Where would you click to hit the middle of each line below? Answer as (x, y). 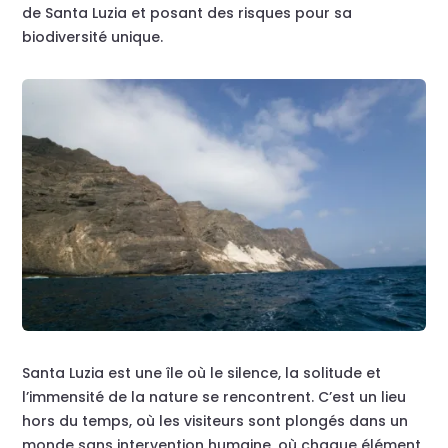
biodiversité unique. (93, 37)
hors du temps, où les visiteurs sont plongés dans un (215, 421)
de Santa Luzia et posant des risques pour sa (187, 13)
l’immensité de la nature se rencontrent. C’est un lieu (214, 397)
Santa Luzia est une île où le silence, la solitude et (202, 373)
